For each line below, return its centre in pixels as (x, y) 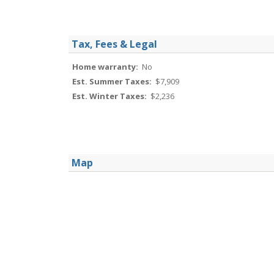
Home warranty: (106, 67)
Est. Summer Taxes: (113, 81)
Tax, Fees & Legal (114, 44)
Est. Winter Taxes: (110, 96)
